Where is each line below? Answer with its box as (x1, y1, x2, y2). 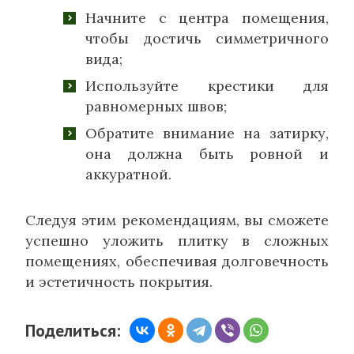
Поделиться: (25, 319, 120, 342)
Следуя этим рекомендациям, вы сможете (25, 211, 329, 230)
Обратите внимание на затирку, (85, 124, 329, 143)
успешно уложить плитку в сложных (25, 232, 329, 250)
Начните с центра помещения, (85, 9, 329, 28)
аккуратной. (85, 165, 171, 184)
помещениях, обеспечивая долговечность (25, 252, 329, 271)
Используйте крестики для (85, 77, 329, 96)
